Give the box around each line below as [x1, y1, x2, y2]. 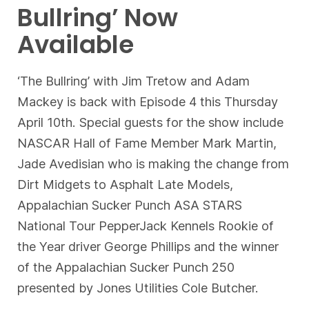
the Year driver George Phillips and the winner [17, 238, 279, 254]
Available [17, 27, 134, 61]
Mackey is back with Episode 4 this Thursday [17, 93, 279, 109]
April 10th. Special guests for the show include [17, 114, 284, 130]
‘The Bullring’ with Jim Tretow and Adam [17, 72, 250, 88]
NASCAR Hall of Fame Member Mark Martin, [17, 134, 277, 150]
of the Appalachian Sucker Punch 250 [17, 259, 235, 275]
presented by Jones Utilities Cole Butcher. [17, 279, 259, 295]
